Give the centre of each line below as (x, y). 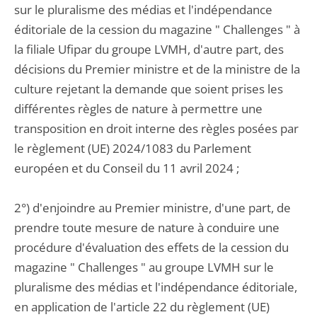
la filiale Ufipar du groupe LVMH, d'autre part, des (149, 49)
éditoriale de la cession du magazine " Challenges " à (157, 29)
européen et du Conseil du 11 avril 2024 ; (127, 168)
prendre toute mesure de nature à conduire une (147, 227)
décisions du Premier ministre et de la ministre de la (157, 69)
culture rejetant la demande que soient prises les (149, 89)
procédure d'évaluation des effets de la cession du (151, 247)
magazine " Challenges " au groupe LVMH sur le (144, 267)
